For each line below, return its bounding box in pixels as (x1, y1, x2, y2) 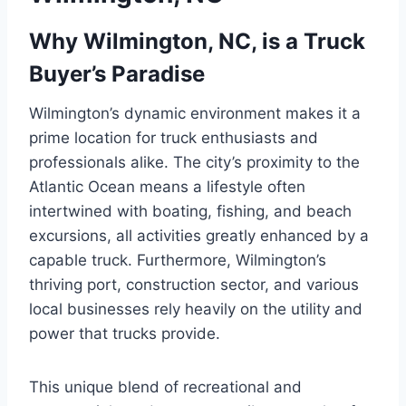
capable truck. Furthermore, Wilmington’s (29, 250, 326, 269)
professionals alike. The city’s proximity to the (29, 152, 360, 171)
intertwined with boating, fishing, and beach (29, 201, 352, 220)
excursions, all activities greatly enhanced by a (29, 226, 369, 245)
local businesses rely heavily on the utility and (29, 299, 362, 318)
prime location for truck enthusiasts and (29, 128, 318, 147)
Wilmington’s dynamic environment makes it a (29, 103, 361, 122)
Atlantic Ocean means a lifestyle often (29, 177, 305, 196)
